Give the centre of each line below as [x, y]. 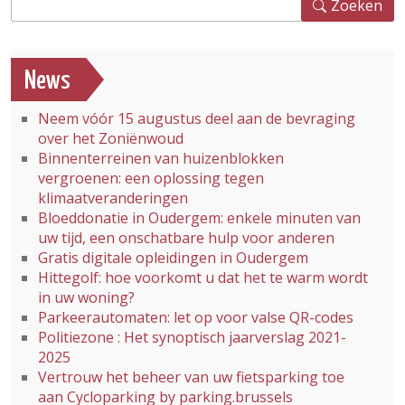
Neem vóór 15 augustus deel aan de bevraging [197, 119]
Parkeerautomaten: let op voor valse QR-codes [196, 318]
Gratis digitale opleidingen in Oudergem [173, 258]
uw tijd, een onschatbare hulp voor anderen [186, 238]
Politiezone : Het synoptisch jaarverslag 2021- [192, 338]
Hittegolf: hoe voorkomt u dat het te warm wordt [203, 278]
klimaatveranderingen [113, 198]
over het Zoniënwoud [111, 139]
